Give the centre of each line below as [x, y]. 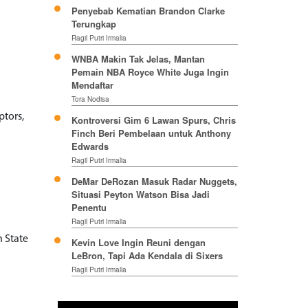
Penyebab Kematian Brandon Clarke [148, 11]
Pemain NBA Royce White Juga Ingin [150, 72]
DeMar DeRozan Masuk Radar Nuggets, [154, 181]
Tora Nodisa [90, 99]
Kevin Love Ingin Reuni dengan [138, 243]
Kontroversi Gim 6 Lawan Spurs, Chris [153, 120]
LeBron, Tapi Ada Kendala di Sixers [147, 256]
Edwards [90, 146]
